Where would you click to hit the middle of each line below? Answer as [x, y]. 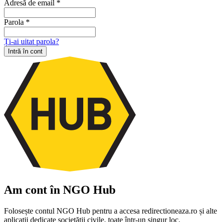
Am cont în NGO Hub [60, 190]
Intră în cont [25, 51]
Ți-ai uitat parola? [31, 41]
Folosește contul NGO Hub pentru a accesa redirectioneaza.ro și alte [111, 211]
